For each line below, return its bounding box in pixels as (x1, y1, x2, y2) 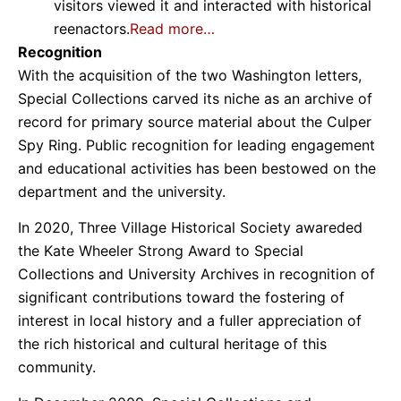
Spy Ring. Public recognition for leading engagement (18, 135, 375, 154)
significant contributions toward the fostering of (18, 287, 345, 306)
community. (18, 357, 96, 376)
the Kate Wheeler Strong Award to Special (18, 241, 303, 260)
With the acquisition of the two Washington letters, (18, 65, 362, 84)
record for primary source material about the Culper (18, 112, 371, 131)
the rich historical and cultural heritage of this (18, 334, 327, 353)
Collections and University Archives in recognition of (18, 264, 375, 283)
